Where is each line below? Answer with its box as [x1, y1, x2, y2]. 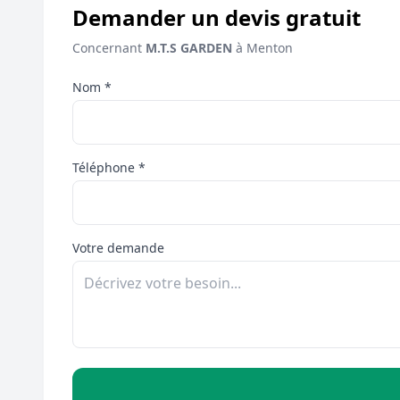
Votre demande [72, 238, 164, 256]
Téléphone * [72, 158, 146, 176]
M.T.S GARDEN [146, 38, 232, 56]
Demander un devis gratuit [72, 2, 361, 32]
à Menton [232, 38, 293, 56]
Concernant [72, 38, 146, 56]
